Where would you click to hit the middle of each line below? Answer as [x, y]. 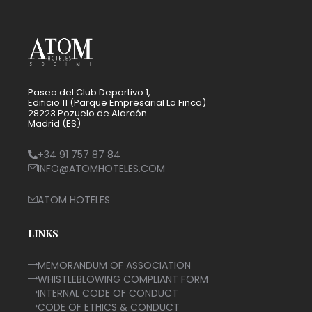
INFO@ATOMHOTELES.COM [101, 168]
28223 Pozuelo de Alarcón [87, 114]
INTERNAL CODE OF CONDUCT [108, 293]
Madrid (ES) [54, 124]
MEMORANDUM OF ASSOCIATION [114, 265]
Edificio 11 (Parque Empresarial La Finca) [117, 103]
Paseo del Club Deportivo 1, [89, 93]
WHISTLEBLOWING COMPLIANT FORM [123, 279]
